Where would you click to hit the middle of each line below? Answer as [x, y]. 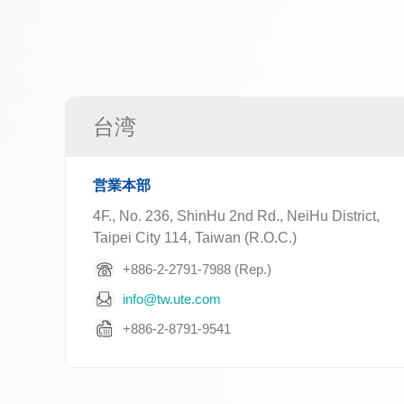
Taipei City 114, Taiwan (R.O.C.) [195, 238]
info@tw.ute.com [172, 298]
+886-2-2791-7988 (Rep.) [197, 269]
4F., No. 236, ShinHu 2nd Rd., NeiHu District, [236, 216]
